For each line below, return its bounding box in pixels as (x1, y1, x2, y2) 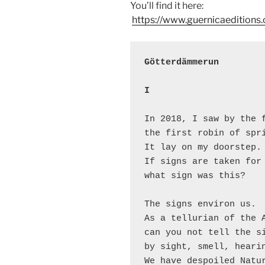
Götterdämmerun (144, 57, 219, 68)
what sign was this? (144, 171, 245, 182)
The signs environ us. (144, 199, 256, 210)
